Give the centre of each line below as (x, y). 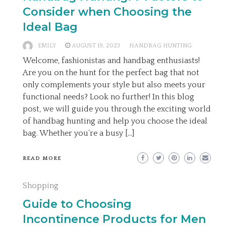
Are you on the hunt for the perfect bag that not (111, 73)
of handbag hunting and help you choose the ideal (115, 121)
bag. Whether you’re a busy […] (78, 133)
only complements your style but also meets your (114, 85)
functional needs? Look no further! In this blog (108, 97)
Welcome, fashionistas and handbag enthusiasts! (111, 61)
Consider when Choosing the (107, 12)
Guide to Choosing (77, 204)
